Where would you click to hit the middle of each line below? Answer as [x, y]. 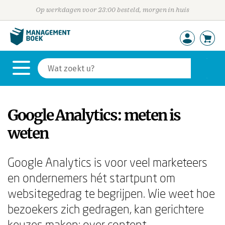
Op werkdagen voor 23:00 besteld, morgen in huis [113, 10]
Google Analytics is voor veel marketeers [107, 162]
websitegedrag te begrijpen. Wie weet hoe [111, 193]
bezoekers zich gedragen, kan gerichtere [106, 209]
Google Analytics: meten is [94, 115]
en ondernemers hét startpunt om [91, 178]
